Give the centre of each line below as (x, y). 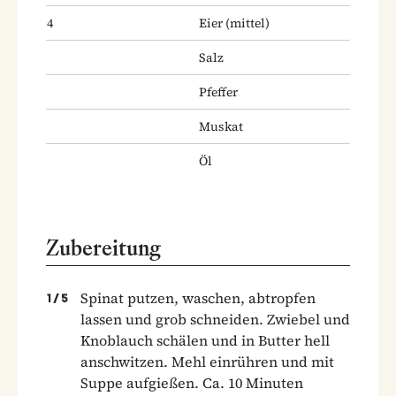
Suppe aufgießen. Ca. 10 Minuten (192, 382)
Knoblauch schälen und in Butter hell (205, 340)
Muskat (221, 126)
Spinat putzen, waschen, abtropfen (198, 297)
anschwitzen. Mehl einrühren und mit (207, 361)
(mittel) (246, 23)
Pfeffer (218, 91)
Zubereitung (103, 247)
